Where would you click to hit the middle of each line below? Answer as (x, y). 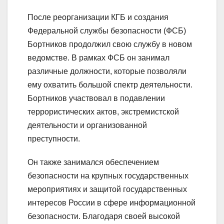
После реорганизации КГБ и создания (98, 17)
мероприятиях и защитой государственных (107, 189)
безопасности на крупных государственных (108, 175)
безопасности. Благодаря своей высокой (104, 216)
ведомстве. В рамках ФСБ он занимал (98, 57)
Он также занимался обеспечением (93, 162)
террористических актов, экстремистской (103, 111)
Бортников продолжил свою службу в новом (110, 44)
